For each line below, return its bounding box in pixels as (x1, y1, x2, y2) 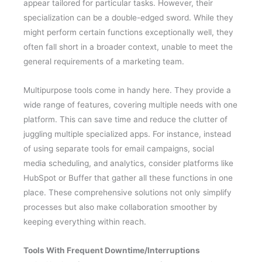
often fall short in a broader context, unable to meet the (23, 42, 233, 52)
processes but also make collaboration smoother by (23, 202, 218, 212)
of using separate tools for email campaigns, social (23, 144, 214, 154)
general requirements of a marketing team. (23, 57, 184, 67)
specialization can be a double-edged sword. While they (23, 13, 233, 23)
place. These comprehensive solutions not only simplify (23, 188, 232, 198)
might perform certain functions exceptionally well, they (23, 27, 233, 37)
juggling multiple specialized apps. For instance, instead (23, 129, 231, 139)
